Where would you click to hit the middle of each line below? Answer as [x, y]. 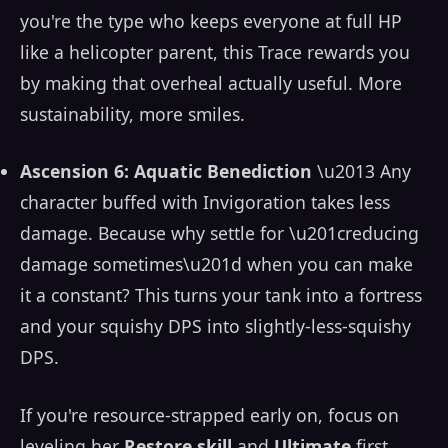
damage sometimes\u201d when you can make [216, 264]
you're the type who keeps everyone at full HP [211, 20]
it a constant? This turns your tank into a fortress [221, 295]
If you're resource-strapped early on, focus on [209, 414]
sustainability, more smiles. [132, 113]
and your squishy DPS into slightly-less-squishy [215, 326]
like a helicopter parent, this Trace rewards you [215, 51]
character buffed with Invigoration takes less [205, 202]
